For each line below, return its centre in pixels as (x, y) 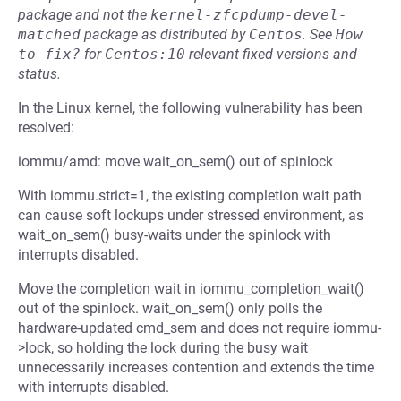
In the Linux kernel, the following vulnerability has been (190, 108)
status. (39, 74)
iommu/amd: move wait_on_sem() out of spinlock (175, 162)
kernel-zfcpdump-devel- (249, 15)
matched (49, 34)
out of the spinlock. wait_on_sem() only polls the (170, 308)
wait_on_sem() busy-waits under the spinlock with (175, 235)
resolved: (46, 128)
